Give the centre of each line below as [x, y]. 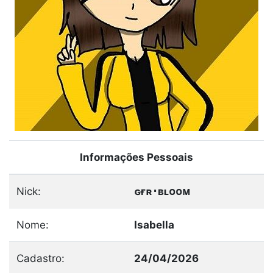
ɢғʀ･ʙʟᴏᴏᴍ [162, 191]
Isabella [154, 225]
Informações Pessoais [136, 157]
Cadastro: [41, 258]
